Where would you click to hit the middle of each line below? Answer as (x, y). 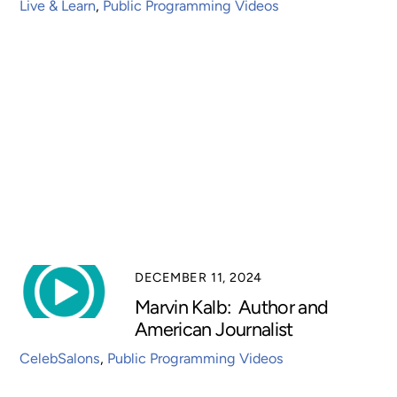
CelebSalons (60, 359)
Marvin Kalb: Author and (232, 306)
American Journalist (214, 328)
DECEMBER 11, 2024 (198, 277)
